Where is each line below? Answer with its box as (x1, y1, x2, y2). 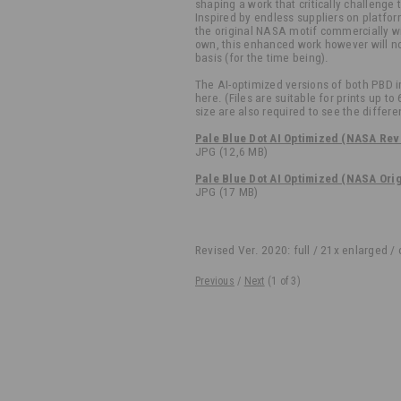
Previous (195, 275, 235, 287)
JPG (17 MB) (195, 185, 259, 199)
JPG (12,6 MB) (195, 145, 269, 158)
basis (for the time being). (195, 51, 329, 64)
